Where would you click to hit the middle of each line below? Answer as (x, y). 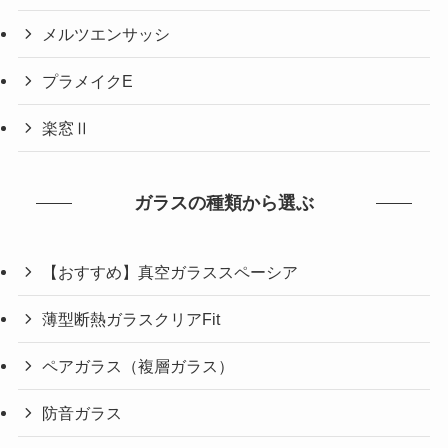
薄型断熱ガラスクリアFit (131, 318)
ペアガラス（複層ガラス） (138, 366)
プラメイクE (88, 81)
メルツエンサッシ (106, 34)
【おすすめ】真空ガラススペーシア (170, 271)
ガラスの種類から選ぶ (224, 203)
